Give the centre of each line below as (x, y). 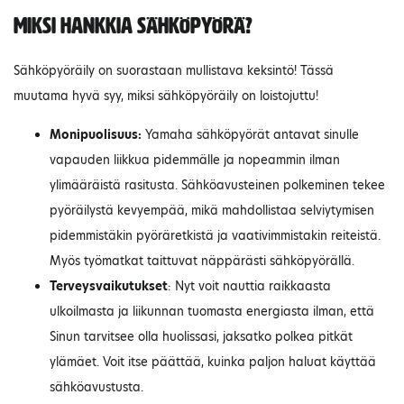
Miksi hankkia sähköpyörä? (133, 26)
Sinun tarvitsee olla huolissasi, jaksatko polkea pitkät (201, 337)
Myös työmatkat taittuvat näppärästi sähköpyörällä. (202, 261)
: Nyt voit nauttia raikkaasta (249, 286)
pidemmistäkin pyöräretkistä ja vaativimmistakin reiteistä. (215, 236)
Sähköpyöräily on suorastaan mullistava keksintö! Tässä (174, 71)
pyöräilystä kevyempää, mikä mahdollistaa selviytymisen (212, 211)
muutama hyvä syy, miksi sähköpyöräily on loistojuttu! (166, 96)
